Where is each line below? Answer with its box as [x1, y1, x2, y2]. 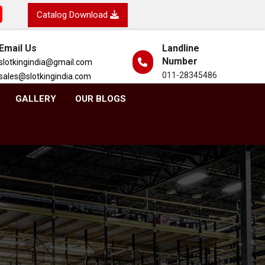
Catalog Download [37, 9, 111, 20]
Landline [161, 43, 199, 54]
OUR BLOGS [75, 93, 126, 104]
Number [161, 56, 198, 67]
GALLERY [15, 93, 56, 104]
